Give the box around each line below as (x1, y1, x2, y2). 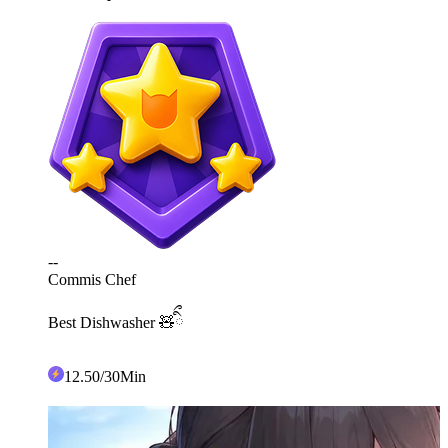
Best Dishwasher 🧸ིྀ (48, 313, 183, 331)
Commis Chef (48, 270, 136, 288)
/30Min (100, 367, 146, 385)
